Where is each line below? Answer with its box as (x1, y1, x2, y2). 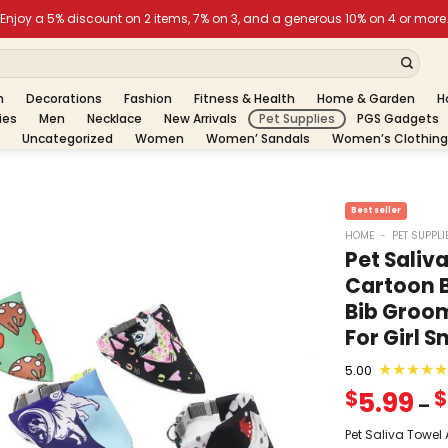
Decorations (26, 90, 102, 107)
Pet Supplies (259, 110, 335, 127)
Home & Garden (317, 90, 415, 107)
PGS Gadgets (357, 110, 439, 127)
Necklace (87, 110, 142, 127)
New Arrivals (164, 110, 237, 127)
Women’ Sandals (206, 130, 310, 147)
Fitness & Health (194, 90, 295, 107)
